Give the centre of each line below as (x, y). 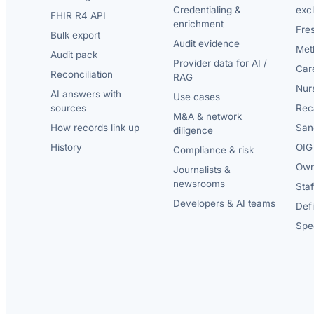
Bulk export (75, 35)
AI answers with (86, 94)
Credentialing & (207, 10)
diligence (193, 131)
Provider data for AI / (220, 63)
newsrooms (199, 184)
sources (68, 108)
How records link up (95, 128)
